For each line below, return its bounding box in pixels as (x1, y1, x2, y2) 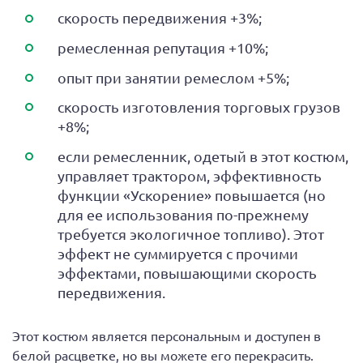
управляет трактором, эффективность (58, 166, 322, 184)
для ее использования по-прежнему (58, 205, 309, 223)
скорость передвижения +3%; (58, 9, 262, 27)
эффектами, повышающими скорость (58, 263, 317, 281)
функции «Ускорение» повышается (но (58, 186, 326, 203)
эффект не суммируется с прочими (58, 244, 298, 262)
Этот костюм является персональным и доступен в (12, 327, 321, 344)
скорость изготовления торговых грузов (58, 98, 340, 116)
